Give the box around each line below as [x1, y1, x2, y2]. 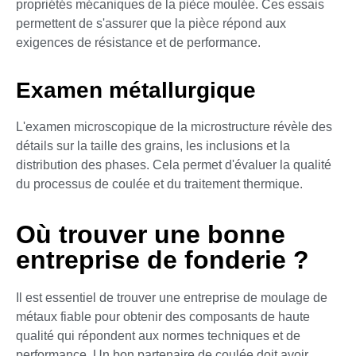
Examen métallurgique [16, 78, 256, 103]
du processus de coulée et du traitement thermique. [16, 177, 303, 192]
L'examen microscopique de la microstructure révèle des [16, 120, 332, 134]
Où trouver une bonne [16, 219, 285, 249]
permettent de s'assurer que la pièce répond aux [16, 17, 286, 31]
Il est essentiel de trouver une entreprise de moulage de [16, 290, 327, 304]
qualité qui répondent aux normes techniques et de [16, 328, 300, 342]
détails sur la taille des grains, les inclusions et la [16, 139, 290, 153]
